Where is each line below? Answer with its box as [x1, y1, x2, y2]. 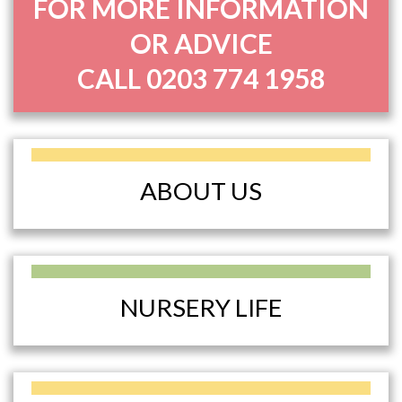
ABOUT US [140, 176, 262, 206]
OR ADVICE [129, 27, 273, 60]
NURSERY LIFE [120, 293, 282, 323]
